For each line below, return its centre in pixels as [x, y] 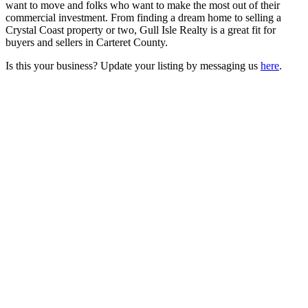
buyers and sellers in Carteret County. [87, 42]
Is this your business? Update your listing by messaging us [133, 65]
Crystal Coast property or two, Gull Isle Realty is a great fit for [141, 30]
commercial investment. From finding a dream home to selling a [143, 17]
